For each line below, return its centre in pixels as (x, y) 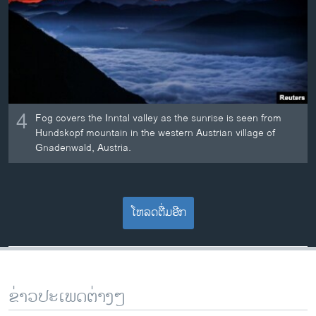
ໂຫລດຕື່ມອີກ (158, 212)
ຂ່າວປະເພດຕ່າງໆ (67, 297)
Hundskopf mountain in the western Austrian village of (156, 133)
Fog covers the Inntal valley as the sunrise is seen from (159, 119)
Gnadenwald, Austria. (84, 148)
